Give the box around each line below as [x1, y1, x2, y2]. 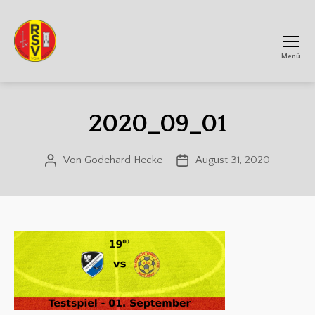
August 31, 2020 [195, 154, 270, 166]
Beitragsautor [50, 155, 112, 167]
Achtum [13, 76, 63, 90]
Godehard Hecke [84, 154, 162, 166]
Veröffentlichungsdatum [181, 155, 293, 167]
